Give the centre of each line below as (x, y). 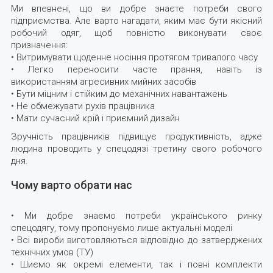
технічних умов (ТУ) (52, 253)
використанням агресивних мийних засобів (103, 82)
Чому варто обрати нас (71, 185)
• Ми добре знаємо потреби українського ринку (136, 216)
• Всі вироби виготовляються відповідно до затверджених (136, 240)
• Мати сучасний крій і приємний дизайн (95, 119)
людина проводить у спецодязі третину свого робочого (136, 149)
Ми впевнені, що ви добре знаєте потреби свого (136, 9)
